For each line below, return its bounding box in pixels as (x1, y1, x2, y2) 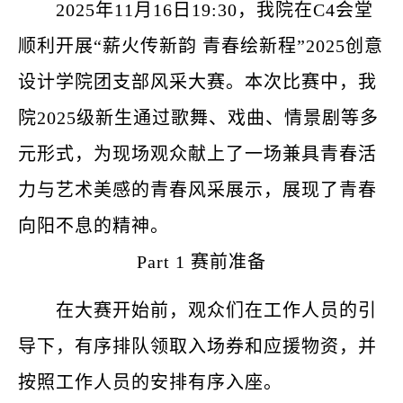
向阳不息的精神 (18, 216, 150, 236)
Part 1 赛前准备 (137, 252, 266, 272)
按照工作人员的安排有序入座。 (18, 372, 282, 392)
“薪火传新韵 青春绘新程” (94, 36, 306, 56)
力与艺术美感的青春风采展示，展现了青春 (18, 180, 377, 200)
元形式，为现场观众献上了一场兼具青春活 (18, 144, 377, 164)
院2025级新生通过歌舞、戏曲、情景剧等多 (18, 108, 379, 128)
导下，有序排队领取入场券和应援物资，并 (18, 336, 377, 356)
